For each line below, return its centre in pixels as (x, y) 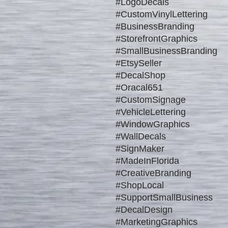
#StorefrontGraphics (159, 38)
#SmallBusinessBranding (169, 51)
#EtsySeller (141, 63)
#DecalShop (143, 75)
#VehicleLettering (153, 112)
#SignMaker (142, 148)
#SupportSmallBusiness (167, 197)
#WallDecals (143, 136)
